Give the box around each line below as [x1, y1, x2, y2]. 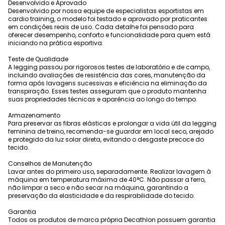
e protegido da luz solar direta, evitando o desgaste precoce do [8, 135, 204, 144]
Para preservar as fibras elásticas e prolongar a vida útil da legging [8, 119, 216, 128]
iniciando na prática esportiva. [8, 39, 103, 47]
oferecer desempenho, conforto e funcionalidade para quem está [8, 31, 210, 39]
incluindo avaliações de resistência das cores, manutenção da [8, 71, 205, 79]
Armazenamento [8, 111, 60, 120]
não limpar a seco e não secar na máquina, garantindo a [8, 183, 188, 192]
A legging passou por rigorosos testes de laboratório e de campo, [8, 63, 210, 71]
